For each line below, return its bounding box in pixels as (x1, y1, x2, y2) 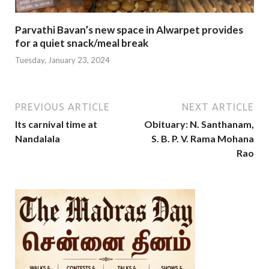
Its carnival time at (15, 118, 97, 130)
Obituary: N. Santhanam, (144, 118, 254, 130)
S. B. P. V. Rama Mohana (151, 133, 254, 145)
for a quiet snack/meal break (15, 36, 148, 49)
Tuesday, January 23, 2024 (15, 55, 110, 65)
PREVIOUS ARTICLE (15, 101, 110, 113)
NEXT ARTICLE (182, 101, 254, 113)
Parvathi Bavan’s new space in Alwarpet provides (15, 23, 243, 36)
